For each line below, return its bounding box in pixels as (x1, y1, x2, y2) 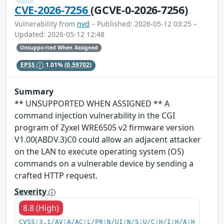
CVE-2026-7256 (14, 2, 91, 17)
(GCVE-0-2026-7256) (90, 2, 188, 17)
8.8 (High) (23, 202, 59, 214)
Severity (14, 186, 48, 197)
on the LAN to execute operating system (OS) (14, 146, 184, 157)
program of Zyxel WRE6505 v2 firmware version (14, 122, 194, 133)
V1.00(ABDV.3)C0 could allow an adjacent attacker (14, 134, 201, 145)
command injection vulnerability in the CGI (14, 110, 175, 121)
